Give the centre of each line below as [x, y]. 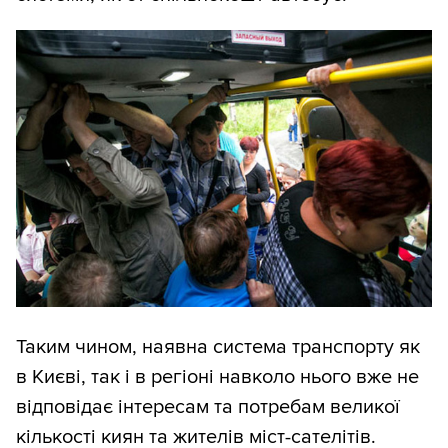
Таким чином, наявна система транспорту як [218, 347]
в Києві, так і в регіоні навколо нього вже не [217, 377]
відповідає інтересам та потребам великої [208, 407]
